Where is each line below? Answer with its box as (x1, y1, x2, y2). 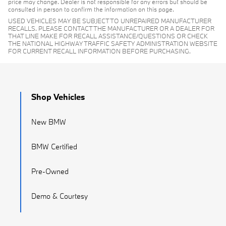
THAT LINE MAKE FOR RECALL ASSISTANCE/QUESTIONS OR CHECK (8, 32, 207, 40)
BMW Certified (31, 142, 77, 152)
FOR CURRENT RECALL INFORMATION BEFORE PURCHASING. (8, 47, 191, 55)
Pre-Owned (31, 166, 69, 177)
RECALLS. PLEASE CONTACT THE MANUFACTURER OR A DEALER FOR (8, 24, 214, 33)
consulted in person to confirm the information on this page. (8, 5, 174, 14)
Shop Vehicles (31, 91, 85, 102)
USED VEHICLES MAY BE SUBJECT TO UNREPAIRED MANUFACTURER (8, 17, 211, 25)
